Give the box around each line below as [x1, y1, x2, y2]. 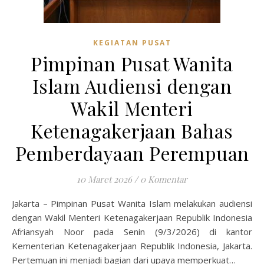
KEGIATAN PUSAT [93, 38, 171, 48]
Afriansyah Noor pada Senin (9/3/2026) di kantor [12, 226, 252, 237]
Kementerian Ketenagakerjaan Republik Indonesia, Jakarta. [12, 240, 252, 252]
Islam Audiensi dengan [32, 73, 232, 98]
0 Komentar [140, 173, 187, 185]
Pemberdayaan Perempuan [15, 140, 249, 166]
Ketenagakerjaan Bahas [31, 118, 233, 143]
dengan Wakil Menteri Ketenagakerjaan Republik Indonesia [12, 212, 252, 223]
